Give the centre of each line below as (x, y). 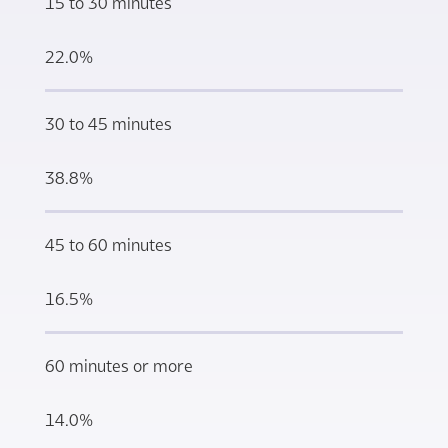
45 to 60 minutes (108, 244)
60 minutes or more (118, 365)
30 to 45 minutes (108, 123)
